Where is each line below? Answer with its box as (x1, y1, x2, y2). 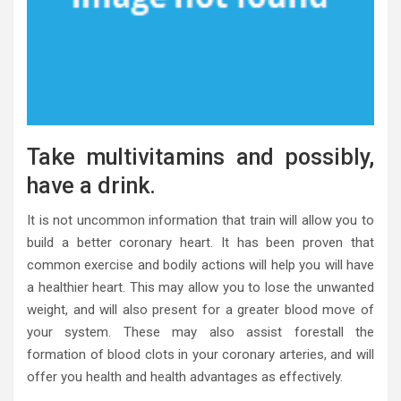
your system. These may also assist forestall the (27, 323, 374, 340)
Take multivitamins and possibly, (27, 143, 374, 170)
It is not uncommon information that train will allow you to (27, 211, 374, 228)
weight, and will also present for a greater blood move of (27, 301, 374, 318)
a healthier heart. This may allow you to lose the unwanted (27, 278, 374, 295)
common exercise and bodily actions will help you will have (27, 256, 374, 273)
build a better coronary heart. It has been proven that (27, 234, 374, 251)
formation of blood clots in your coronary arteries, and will (27, 346, 374, 363)
